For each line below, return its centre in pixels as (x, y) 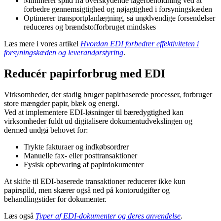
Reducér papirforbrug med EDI (85, 74)
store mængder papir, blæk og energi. (62, 104)
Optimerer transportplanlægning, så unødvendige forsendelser (119, 18)
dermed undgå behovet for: (46, 130)
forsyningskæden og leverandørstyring (64, 53)
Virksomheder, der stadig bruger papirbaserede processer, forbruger (108, 95)
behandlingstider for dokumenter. (55, 199)
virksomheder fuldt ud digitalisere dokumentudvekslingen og (98, 121)
